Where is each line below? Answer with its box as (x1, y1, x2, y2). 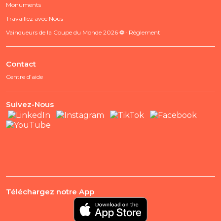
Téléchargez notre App (6, 187, 94, 197)
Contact (6, 59, 36, 69)
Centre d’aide (6, 73, 43, 80)
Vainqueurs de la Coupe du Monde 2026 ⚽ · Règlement (6, 28, 160, 36)
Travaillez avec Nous (6, 14, 63, 22)
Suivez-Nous (6, 99, 54, 109)
